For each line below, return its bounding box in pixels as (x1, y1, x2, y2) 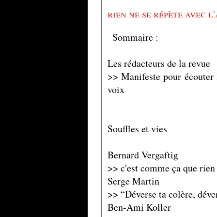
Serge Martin (107, 174, 159, 188)
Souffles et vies (107, 122, 170, 136)
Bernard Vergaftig (107, 148, 178, 162)
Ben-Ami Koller (107, 201, 171, 214)
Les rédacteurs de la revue (107, 57, 210, 70)
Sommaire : (112, 31, 158, 44)
